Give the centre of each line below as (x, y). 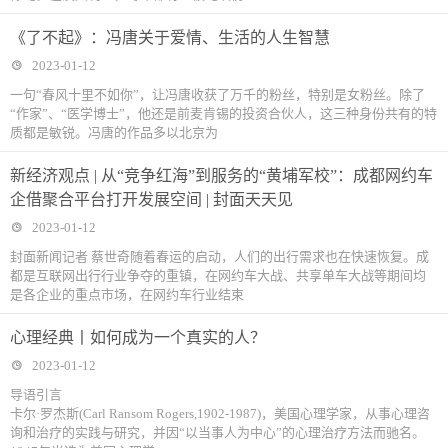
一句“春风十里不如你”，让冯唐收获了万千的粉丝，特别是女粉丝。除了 (217, 95)
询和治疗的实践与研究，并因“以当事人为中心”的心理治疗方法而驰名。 (217, 433)
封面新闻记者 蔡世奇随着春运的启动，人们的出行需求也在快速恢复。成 (219, 257)
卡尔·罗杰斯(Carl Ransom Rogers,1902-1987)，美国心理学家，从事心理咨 (220, 414)
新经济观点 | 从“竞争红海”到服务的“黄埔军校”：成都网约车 (221, 176)
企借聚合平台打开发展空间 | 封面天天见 (151, 200)
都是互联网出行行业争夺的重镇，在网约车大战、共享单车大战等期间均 (218, 276)
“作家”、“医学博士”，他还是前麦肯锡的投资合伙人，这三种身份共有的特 (223, 114)
